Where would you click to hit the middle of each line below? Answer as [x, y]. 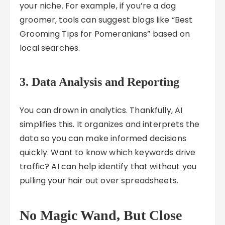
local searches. [50, 48]
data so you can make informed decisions [103, 138]
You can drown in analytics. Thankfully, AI [101, 110]
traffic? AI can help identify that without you [108, 166]
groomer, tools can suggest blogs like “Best [106, 20]
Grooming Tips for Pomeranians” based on [105, 34]
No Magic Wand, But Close [101, 215]
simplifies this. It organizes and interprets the [110, 124]
